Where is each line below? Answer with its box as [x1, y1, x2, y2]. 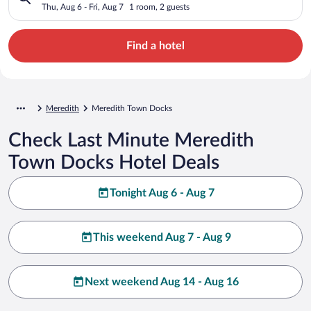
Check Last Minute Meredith [8, 130, 254, 150]
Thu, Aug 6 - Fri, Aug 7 [42, 2, 124, 11]
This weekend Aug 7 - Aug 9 [92, 231, 231, 243]
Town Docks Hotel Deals [8, 152, 219, 172]
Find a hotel [126, 40, 185, 51]
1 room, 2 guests [129, 2, 190, 11]
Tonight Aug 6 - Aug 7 [109, 187, 215, 199]
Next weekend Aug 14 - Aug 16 [85, 276, 239, 287]
